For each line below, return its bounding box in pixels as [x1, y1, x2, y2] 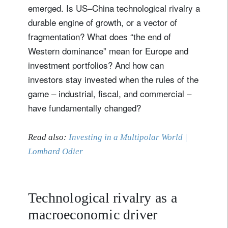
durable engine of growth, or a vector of [28, 15, 177, 28]
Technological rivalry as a [28, 189, 177, 206]
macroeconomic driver [28, 206, 158, 222]
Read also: [28, 132, 69, 142]
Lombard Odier [28, 146, 83, 156]
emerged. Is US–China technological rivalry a [28, 1, 200, 14]
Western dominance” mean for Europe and [28, 44, 188, 57]
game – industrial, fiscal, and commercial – [28, 87, 191, 100]
